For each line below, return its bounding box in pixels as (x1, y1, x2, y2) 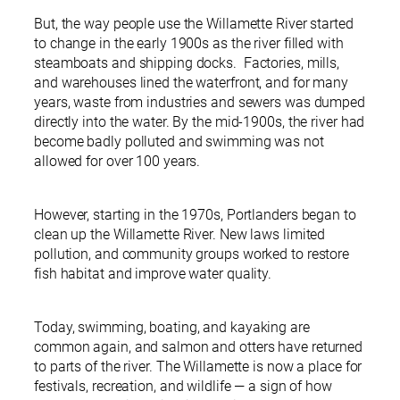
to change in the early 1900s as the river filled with (34, 35, 344, 53)
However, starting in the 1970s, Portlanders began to (34, 206, 356, 224)
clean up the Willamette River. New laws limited (34, 226, 326, 244)
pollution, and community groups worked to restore (34, 246, 350, 263)
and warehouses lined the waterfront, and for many (34, 74, 349, 92)
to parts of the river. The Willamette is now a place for (34, 358, 362, 376)
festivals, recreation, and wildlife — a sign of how (34, 378, 332, 396)
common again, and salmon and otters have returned (34, 338, 363, 356)
